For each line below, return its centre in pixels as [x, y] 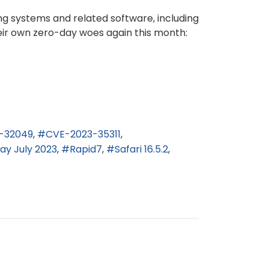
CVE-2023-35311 [83, 134]
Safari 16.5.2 [141, 149]
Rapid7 [86, 149]
